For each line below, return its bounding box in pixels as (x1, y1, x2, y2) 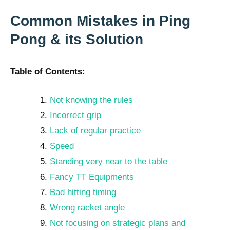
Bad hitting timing (49, 187, 116, 198)
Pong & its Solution (10, 31, 143, 47)
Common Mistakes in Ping (10, 12, 190, 29)
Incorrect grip (49, 110, 101, 121)
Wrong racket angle (49, 203, 125, 213)
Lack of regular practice (49, 126, 141, 136)
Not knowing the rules (49, 95, 133, 105)
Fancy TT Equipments (49, 172, 134, 182)
